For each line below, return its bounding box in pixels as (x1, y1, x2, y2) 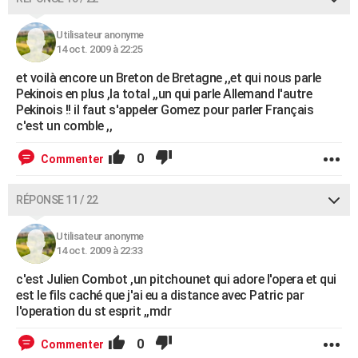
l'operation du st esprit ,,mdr (16, 304, 171, 319)
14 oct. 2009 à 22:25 (56, 43, 142, 55)
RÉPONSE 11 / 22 (16, 193, 98, 206)
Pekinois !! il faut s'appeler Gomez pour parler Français (16, 102, 313, 117)
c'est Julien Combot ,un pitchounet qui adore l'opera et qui (16, 272, 336, 287)
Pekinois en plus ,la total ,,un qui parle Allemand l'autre (16, 86, 312, 101)
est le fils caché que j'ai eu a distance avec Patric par (16, 288, 304, 303)
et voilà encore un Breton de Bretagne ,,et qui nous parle (16, 70, 321, 86)
